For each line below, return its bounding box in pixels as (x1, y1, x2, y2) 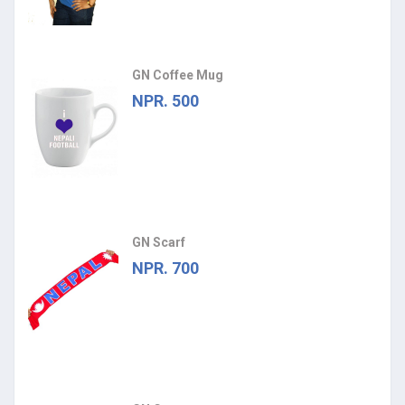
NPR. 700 (132, 258, 199, 278)
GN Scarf (132, 234, 185, 250)
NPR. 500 (132, 90, 199, 110)
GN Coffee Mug (132, 67, 223, 82)
